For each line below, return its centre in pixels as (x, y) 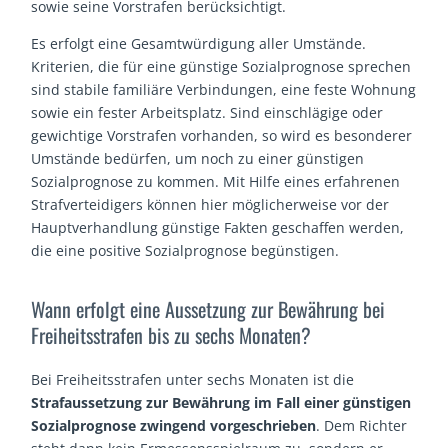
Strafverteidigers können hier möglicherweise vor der (210, 205)
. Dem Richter (362, 425)
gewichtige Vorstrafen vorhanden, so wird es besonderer (222, 136)
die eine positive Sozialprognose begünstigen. (185, 251)
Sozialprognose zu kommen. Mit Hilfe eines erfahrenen (216, 182)
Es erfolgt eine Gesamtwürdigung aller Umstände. (199, 44)
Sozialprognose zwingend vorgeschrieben (174, 425)
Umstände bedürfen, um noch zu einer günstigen (198, 159)
